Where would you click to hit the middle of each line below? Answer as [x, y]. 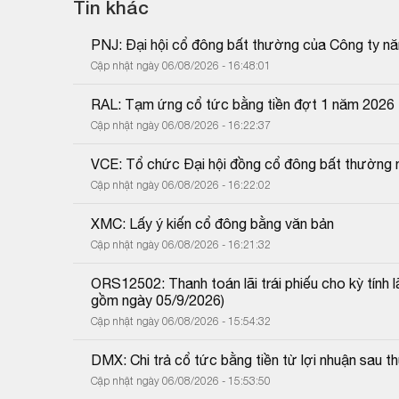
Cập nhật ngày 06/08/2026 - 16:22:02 [181, 184]
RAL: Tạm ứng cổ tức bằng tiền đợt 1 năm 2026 [243, 104]
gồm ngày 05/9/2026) [158, 300]
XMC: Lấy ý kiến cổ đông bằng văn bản [212, 223]
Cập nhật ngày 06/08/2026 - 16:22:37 [181, 125]
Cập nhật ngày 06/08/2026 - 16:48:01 [181, 65]
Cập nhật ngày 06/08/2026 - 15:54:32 [181, 321]
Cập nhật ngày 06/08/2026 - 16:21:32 [181, 244]
